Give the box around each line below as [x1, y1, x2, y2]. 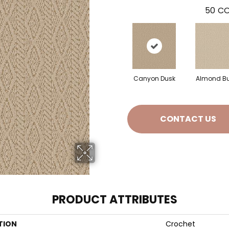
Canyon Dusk [133, 74, 175, 83]
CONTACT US [159, 113, 216, 125]
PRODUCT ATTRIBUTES [52, 192, 177, 208]
